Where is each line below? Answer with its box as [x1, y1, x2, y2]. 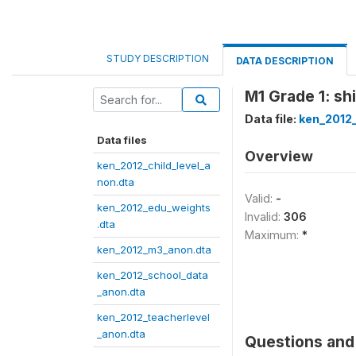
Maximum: [245, 228, 302, 242]
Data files [97, 133, 147, 146]
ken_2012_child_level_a [97, 159, 211, 172]
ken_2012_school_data [97, 269, 208, 281]
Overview [245, 148, 313, 164]
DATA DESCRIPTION [236, 55, 334, 67]
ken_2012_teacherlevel [97, 311, 210, 323]
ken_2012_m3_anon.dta [97, 243, 211, 256]
